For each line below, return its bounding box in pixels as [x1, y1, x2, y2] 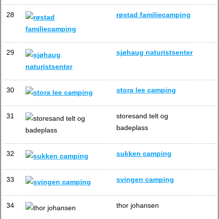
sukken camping [116, 150, 172, 157]
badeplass [116, 124, 148, 131]
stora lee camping [116, 86, 176, 94]
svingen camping [116, 175, 174, 183]
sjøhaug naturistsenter [116, 48, 193, 56]
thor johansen [116, 201, 159, 209]
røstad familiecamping [116, 11, 191, 19]
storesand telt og [116, 112, 168, 120]
